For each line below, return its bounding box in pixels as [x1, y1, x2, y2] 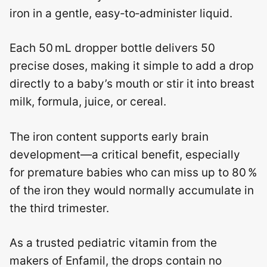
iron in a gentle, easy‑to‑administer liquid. [10, 6, 232, 20]
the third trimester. [10, 201, 109, 215]
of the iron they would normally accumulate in [10, 183, 254, 197]
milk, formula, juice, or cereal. [10, 95, 166, 109]
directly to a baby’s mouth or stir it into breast [10, 77, 254, 91]
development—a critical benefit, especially [10, 147, 240, 162]
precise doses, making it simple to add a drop [10, 59, 254, 73]
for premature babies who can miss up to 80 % [10, 165, 257, 179]
